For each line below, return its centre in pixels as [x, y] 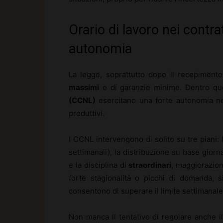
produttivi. [87, 113]
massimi [84, 87]
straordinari [150, 165]
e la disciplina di [99, 165]
